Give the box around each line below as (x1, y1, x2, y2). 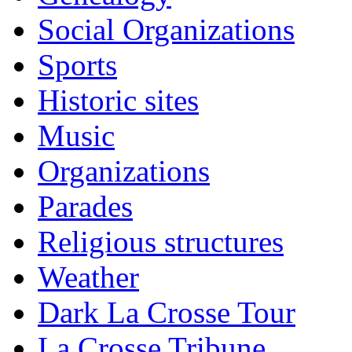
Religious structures (38, 224, 284, 258)
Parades (38, 189, 133, 223)
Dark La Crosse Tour (38, 295, 295, 329)
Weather (38, 259, 139, 294)
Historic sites (38, 82, 199, 117)
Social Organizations (38, 12, 295, 46)
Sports (38, 47, 117, 82)
